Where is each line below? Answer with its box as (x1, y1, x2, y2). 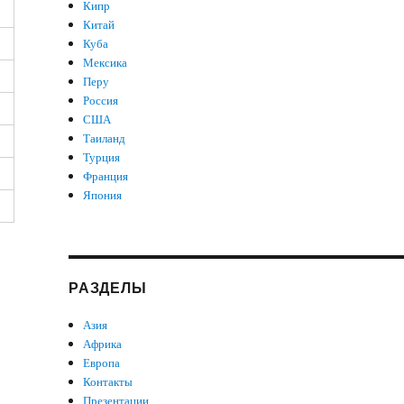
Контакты (83, 373, 133, 390)
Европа (83, 354, 121, 371)
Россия (83, 92, 119, 108)
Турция (83, 149, 121, 165)
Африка (83, 335, 123, 352)
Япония (83, 187, 123, 203)
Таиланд (83, 130, 126, 146)
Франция (83, 168, 129, 184)
